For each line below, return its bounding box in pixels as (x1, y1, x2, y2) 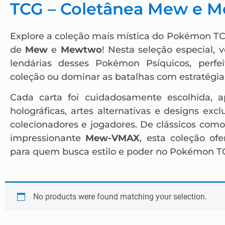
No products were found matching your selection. (33, 191, 207, 201)
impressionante (10, 133, 86, 144)
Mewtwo (60, 44, 102, 55)
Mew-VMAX (85, 133, 140, 144)
